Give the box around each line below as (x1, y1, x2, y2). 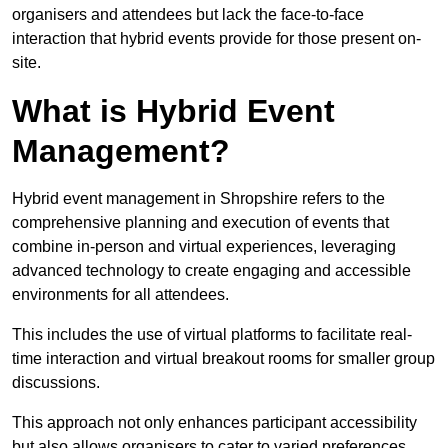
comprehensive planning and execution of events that (12, 214, 389, 232)
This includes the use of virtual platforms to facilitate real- (12, 326, 412, 344)
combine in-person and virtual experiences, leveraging (12, 238, 396, 256)
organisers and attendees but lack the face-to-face (12, 6, 364, 24)
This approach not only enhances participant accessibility (12, 414, 417, 432)
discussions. (12, 374, 100, 392)
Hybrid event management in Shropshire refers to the (12, 190, 385, 208)
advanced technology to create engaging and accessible (12, 262, 411, 280)
